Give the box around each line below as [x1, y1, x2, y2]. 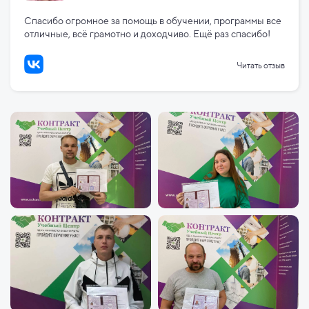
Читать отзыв [237, 59, 285, 70]
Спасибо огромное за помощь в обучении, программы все [24, 15, 281, 27]
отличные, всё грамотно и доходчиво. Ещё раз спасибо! [24, 28, 270, 40]
